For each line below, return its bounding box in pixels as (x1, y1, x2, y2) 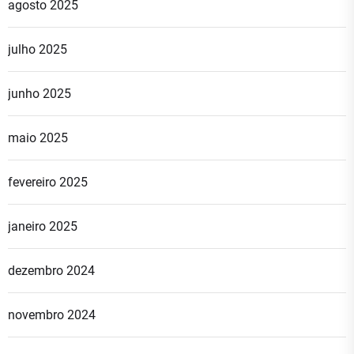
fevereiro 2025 (8, 174, 88, 190)
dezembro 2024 (8, 262, 95, 278)
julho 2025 (8, 41, 67, 57)
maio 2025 (8, 130, 68, 145)
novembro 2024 (8, 307, 96, 322)
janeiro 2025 (8, 218, 77, 234)
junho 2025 (8, 85, 71, 101)
